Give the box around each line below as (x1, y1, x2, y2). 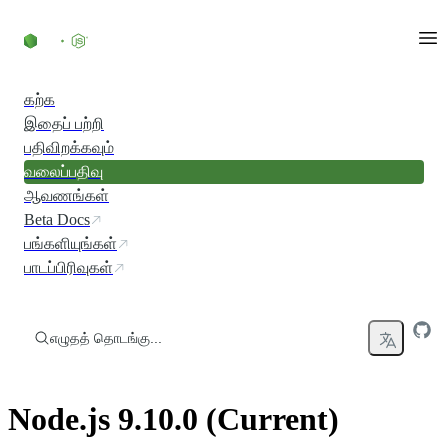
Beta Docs (24, 211, 90, 228)
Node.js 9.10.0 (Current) (8, 401, 339, 438)
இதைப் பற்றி (24, 115, 104, 132)
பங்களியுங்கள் (24, 235, 117, 252)
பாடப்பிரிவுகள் (24, 259, 113, 276)
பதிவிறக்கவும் (24, 139, 114, 156)
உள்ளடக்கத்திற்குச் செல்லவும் (7, 7, 199, 24)
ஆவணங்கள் (24, 187, 109, 204)
